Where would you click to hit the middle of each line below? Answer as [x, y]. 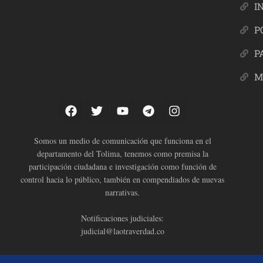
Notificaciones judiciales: [123, 218]
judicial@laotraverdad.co [122, 231]
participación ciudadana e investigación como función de [122, 167]
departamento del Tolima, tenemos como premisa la [122, 154]
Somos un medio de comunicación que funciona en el [122, 141]
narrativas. [123, 193]
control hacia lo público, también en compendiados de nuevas [123, 180]
